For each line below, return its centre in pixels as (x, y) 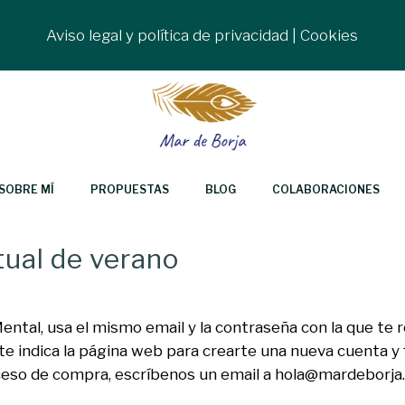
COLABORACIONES (325, 189)
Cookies (330, 35)
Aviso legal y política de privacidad (168, 35)
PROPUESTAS (129, 189)
